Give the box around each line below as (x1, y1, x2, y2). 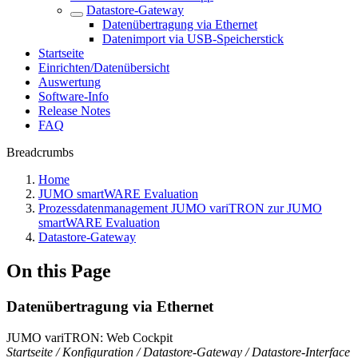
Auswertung (38, 75, 101, 89)
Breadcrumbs (6, 145, 74, 159)
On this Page (6, 260, 111, 281)
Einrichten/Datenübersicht (38, 61, 169, 74)
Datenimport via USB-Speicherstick (102, 32, 284, 46)
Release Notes (38, 104, 110, 117)
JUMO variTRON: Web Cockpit (6, 330, 173, 344)
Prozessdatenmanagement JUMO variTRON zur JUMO (38, 201, 322, 215)
